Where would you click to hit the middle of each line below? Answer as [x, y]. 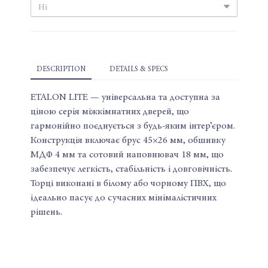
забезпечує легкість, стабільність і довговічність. [131, 168]
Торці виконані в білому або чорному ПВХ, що [128, 183]
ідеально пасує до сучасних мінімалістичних [124, 197]
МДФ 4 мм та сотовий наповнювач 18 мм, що [127, 154]
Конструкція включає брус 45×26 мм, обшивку [128, 140]
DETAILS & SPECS [139, 68]
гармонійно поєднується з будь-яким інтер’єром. [133, 125]
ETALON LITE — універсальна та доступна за [125, 97]
